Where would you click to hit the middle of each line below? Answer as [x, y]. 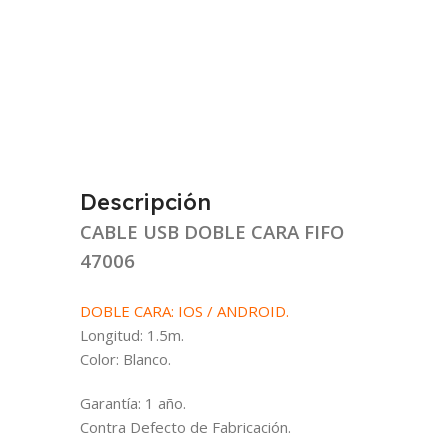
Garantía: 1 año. [133, 402]
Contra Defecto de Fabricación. [185, 426]
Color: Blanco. [125, 358]
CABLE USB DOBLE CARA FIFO [212, 231]
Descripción [145, 201]
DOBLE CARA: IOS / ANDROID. [184, 310]
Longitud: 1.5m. [132, 334]
